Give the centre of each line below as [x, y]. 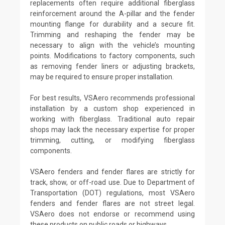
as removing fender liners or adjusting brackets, [113, 66]
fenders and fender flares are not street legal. [113, 203]
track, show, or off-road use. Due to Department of [113, 182]
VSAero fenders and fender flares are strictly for [113, 172]
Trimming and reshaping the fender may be [113, 34]
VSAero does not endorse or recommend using [113, 214]
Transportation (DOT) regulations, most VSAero [113, 193]
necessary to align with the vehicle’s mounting [113, 45]
